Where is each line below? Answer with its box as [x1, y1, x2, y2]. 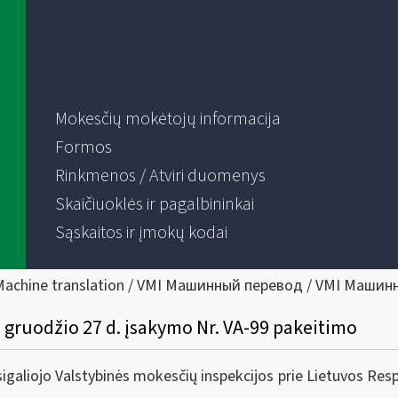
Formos [54, 135, 112, 160]
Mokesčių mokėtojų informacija [54, 107, 281, 131]
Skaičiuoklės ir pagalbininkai [54, 192, 254, 217]
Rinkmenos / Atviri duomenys [54, 163, 266, 188]
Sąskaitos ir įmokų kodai [54, 220, 227, 245]
